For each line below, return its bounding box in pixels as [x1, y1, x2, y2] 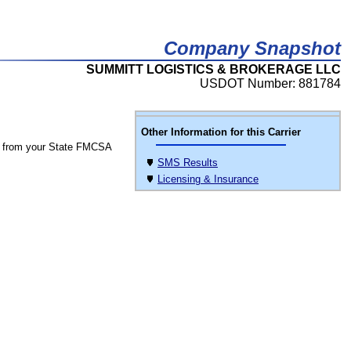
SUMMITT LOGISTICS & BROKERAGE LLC [86, 63, 341, 76]
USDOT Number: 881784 [200, 77, 341, 90]
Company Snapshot [164, 38, 341, 59]
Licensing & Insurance [157, 173, 259, 185]
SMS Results [157, 157, 218, 168]
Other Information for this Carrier [141, 126, 301, 138]
